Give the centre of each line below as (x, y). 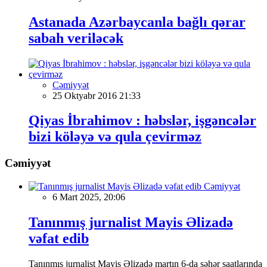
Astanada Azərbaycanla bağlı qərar (137, 22)
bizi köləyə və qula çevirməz (115, 137)
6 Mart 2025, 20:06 (89, 197)
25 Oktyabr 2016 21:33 (97, 95)
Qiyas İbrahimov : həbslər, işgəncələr (142, 121)
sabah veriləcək (76, 38)
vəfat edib (59, 238)
